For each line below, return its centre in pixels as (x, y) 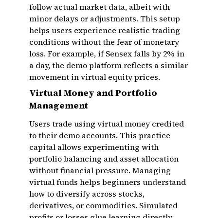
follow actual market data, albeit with (100, 7)
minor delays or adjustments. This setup (105, 18)
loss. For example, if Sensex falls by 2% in (107, 54)
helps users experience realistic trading (105, 30)
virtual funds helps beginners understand (108, 182)
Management (59, 105)
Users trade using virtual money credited (107, 124)
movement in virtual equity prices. (95, 77)
